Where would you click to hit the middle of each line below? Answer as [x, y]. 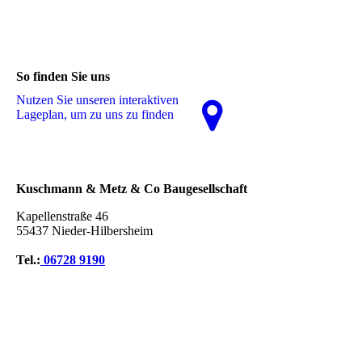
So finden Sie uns [63, 76]
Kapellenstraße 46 [62, 216]
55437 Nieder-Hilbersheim [84, 230]
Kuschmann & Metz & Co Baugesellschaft [132, 188]
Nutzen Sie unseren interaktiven [97, 99]
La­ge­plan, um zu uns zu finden [95, 114]
